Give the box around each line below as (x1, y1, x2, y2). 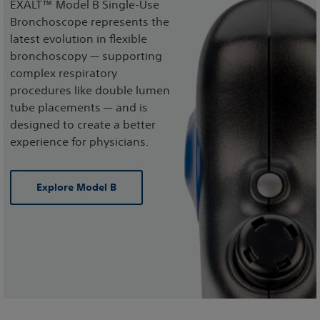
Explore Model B (36, 181, 116, 194)
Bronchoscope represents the (10, 14, 169, 29)
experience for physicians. (10, 134, 149, 149)
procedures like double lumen (10, 83, 170, 98)
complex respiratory (10, 66, 117, 81)
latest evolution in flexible (10, 31, 147, 46)
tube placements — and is (10, 100, 148, 115)
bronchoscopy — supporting (10, 49, 162, 64)
